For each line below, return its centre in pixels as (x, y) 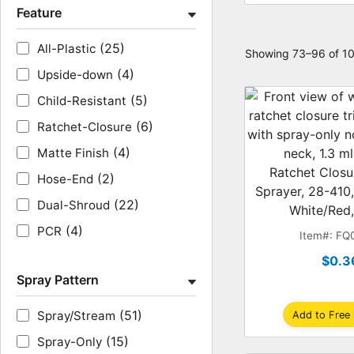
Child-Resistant (82, 101)
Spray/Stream (76, 316)
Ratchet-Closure (85, 127)
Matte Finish (73, 153)
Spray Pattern (58, 280)
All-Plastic (66, 49)
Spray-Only (70, 342)
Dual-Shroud (73, 205)
